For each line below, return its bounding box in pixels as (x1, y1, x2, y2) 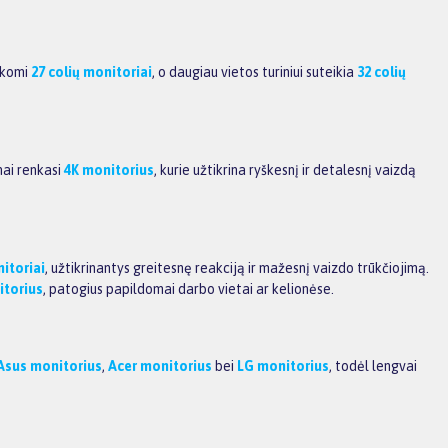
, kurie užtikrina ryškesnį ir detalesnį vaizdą (154, 162, 416, 179)
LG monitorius (237, 357, 329, 374)
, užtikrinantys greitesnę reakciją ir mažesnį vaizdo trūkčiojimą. (45, 260, 429, 277)
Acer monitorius (108, 357, 212, 374)
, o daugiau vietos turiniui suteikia (152, 64, 357, 81)
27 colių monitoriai (31, 64, 152, 81)
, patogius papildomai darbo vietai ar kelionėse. (43, 281, 334, 298)
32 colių (357, 64, 406, 81)
